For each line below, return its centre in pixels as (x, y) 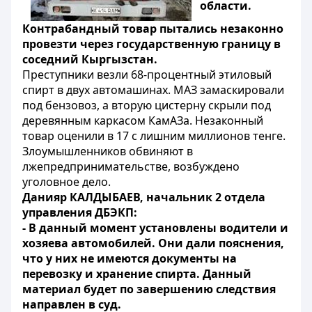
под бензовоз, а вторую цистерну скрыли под (147, 105)
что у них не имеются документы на (130, 258)
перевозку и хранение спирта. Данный (137, 274)
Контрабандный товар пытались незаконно (153, 29)
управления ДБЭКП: (80, 212)
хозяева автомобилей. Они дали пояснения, (153, 243)
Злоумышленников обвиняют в (108, 151)
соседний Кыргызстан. (90, 59)
